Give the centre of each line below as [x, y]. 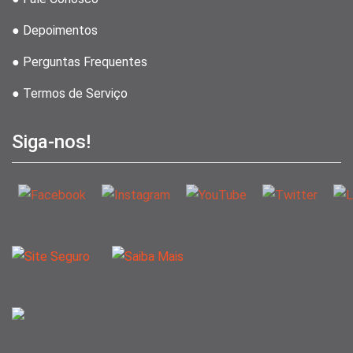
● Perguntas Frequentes [80, 62]
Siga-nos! [51, 142]
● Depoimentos [55, 31]
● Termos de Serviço [70, 94]
